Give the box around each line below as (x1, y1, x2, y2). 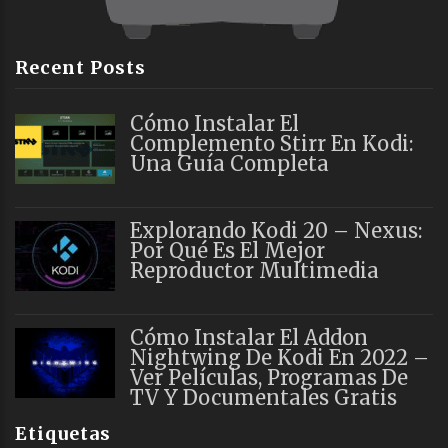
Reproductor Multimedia (130, 257, 379, 283)
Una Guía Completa (130, 150, 329, 176)
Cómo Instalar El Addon (130, 324, 368, 350)
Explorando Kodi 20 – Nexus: (130, 217, 422, 243)
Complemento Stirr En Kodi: (130, 130, 413, 156)
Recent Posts (15, 55, 146, 79)
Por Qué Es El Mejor (130, 237, 325, 263)
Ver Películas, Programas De (130, 364, 408, 390)
